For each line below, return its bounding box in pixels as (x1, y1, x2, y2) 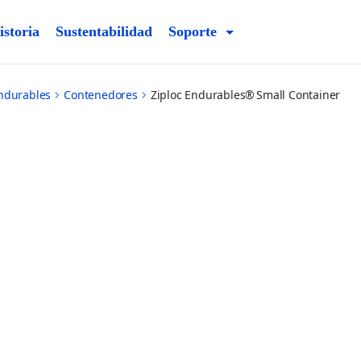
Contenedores (64, 87, 138, 102)
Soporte (168, 23, 217, 39)
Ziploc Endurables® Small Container (150, 87, 341, 102)
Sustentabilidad (56, 23, 152, 39)
